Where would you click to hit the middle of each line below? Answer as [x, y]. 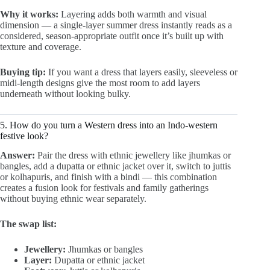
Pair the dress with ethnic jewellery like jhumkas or [133, 155]
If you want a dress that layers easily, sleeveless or [142, 72]
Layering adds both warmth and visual [133, 14]
